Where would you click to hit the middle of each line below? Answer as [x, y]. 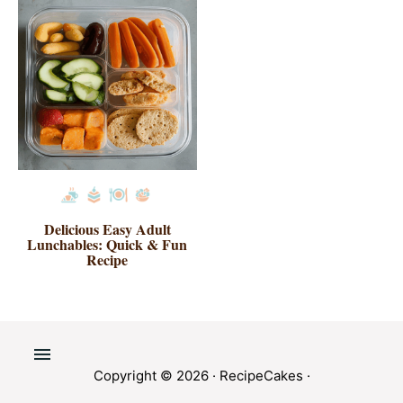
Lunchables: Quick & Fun [107, 244]
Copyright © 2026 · [156, 375]
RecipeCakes [261, 375]
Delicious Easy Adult [107, 228]
